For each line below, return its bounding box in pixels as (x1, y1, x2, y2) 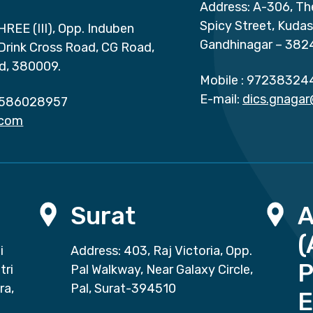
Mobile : (200, 73, 244, 89)
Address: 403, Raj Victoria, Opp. (70, 243, 252, 259)
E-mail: (200, 92, 240, 108)
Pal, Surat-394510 (70, 281, 176, 297)
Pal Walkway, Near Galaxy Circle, (70, 262, 253, 278)
